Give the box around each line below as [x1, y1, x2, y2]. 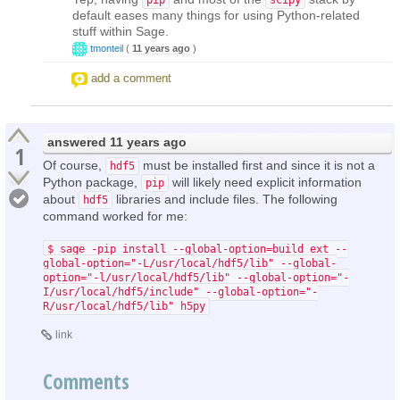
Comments [43, 366, 129, 396]
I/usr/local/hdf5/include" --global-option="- [43, 285, 318, 298]
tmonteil [90, 42, 123, 54]
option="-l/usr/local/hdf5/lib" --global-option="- [43, 271, 349, 284]
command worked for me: [43, 208, 187, 223]
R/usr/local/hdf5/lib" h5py [43, 299, 205, 312]
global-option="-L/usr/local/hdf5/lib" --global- [43, 256, 337, 270]
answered [47, 134, 110, 149]
